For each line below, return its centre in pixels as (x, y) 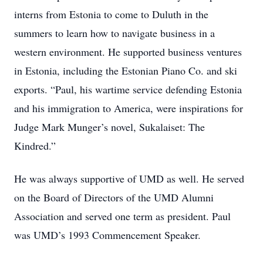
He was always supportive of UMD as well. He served (129, 178)
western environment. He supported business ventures (128, 52)
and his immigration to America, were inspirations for (129, 108)
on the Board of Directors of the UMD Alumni (114, 197)
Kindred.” (35, 146)
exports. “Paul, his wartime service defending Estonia (128, 89)
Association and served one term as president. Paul (122, 216)
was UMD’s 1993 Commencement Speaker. (107, 235)
